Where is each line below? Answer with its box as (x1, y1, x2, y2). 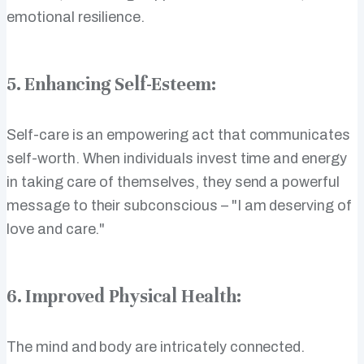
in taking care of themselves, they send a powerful (6, 174, 340, 191)
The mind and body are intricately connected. (6, 339, 305, 356)
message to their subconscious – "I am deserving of (6, 197, 352, 214)
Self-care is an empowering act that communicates (6, 127, 351, 144)
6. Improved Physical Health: (6, 285, 241, 308)
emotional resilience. (6, 9, 145, 26)
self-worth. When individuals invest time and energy (6, 150, 347, 167)
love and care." (6, 221, 106, 238)
